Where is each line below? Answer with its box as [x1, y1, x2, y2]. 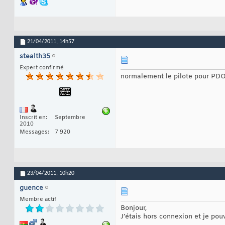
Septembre [55, 114, 85, 122]
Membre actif [20, 196, 56, 203]
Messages [20, 129, 48, 136]
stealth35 [20, 52, 50, 61]
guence [20, 184, 43, 193]
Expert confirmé [20, 64, 64, 72]
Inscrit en [20, 114, 46, 122]
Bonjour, [121, 204, 147, 213]
